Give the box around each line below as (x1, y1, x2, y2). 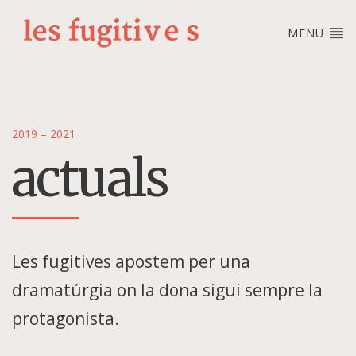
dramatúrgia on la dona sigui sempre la (12, 278, 323, 301)
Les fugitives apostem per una (12, 250, 250, 273)
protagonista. (12, 307, 119, 330)
